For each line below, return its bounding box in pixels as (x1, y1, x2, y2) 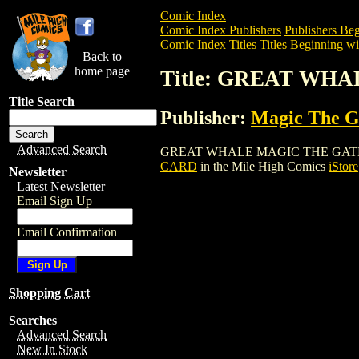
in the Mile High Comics (197, 159, 329, 173)
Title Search (9, 95, 75, 108)
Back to (83, 50, 122, 63)
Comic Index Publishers (160, 23, 281, 37)
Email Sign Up (17, 194, 92, 208)
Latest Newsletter (17, 179, 105, 193)
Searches (9, 313, 57, 327)
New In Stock (17, 342, 87, 356)
